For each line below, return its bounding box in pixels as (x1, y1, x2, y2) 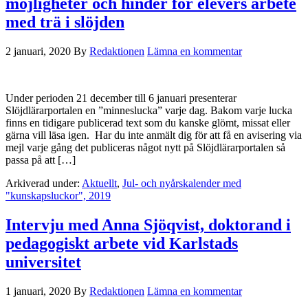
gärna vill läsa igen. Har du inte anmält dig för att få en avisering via (5, 129, 302, 142)
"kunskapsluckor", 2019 (5, 190, 111, 202)
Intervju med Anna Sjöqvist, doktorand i (5, 216, 291, 234)
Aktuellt (82, 177, 117, 190)
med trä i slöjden (5, 13, 124, 32)
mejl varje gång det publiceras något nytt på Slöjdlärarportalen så (5, 142, 285, 154)
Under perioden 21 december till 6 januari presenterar (5, 92, 236, 104)
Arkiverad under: (5, 177, 82, 190)
